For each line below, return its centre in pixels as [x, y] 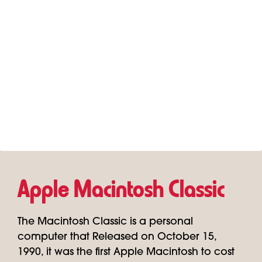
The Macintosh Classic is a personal [105, 222]
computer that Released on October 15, [117, 237]
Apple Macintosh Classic [121, 191]
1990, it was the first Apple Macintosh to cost [126, 252]
